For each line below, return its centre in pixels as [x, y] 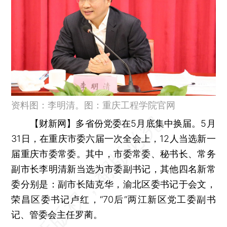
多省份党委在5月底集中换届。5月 [146, 123]
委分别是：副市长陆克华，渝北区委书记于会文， [113, 184]
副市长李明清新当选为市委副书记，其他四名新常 [113, 169]
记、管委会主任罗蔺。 [57, 214]
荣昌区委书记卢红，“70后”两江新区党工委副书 [113, 199]
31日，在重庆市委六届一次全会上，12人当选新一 [113, 138]
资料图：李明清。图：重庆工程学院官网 [93, 105]
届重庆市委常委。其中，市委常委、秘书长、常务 [113, 154]
